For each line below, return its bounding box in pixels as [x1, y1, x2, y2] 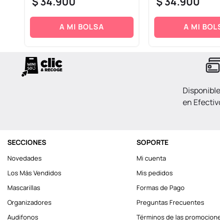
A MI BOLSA [59, 22, 104, 32]
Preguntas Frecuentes [136, 198, 204, 207]
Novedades [7, 154, 42, 163]
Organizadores [7, 198, 52, 207]
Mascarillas [7, 183, 40, 192]
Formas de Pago [136, 183, 185, 192]
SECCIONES [7, 137, 46, 147]
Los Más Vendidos [7, 168, 61, 178]
